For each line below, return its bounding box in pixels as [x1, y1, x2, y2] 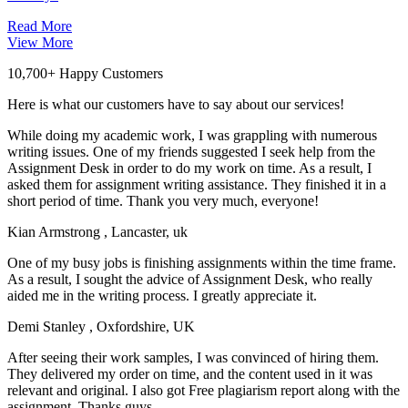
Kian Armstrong [7, 223, 104, 240]
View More [7, 34, 73, 50]
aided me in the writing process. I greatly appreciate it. [7, 287, 317, 303]
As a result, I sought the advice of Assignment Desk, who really [7, 270, 372, 287]
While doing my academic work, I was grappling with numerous [7, 127, 377, 143]
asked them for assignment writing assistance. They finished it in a [7, 176, 386, 192]
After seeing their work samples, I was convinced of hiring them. [7, 349, 379, 365]
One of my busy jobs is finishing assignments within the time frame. [7, 254, 396, 270]
